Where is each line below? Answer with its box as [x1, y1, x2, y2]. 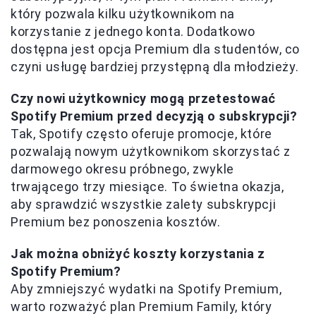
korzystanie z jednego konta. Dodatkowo [11, 23, 255, 39]
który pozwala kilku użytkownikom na [11, 6, 236, 21]
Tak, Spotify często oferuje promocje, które [11, 126, 272, 141]
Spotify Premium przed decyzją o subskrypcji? [11, 108, 298, 123]
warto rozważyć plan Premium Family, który [11, 298, 272, 314]
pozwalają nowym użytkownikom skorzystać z [11, 143, 291, 159]
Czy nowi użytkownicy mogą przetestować [11, 90, 276, 106]
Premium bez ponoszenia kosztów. [11, 214, 221, 229]
